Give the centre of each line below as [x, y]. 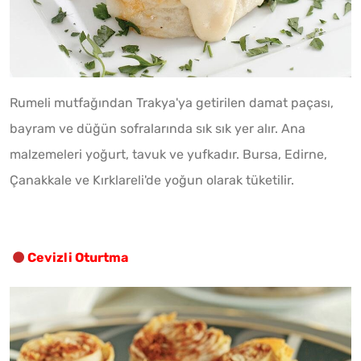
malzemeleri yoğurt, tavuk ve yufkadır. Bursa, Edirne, [168, 154]
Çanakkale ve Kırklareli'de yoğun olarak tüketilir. [152, 180]
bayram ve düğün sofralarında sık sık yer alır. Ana [158, 128]
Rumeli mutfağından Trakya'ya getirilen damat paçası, [172, 102]
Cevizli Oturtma [78, 257]
